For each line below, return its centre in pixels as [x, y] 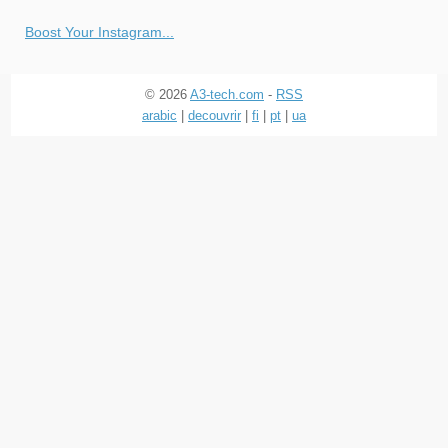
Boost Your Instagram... [99, 31]
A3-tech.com [227, 94]
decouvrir [214, 115]
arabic [159, 115]
